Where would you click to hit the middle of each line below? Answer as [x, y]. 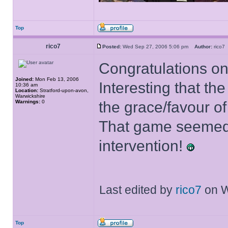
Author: [203, 47]
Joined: [24, 79]
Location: [27, 90]
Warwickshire [30, 96]
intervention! [143, 146]
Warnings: [28, 102]
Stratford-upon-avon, [63, 90]
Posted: [112, 47]
